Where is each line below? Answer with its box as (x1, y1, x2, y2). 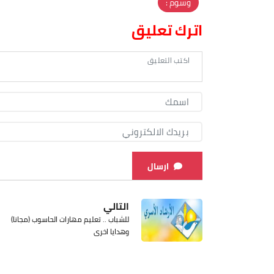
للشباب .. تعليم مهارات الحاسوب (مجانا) (11, 212, 129, 226)
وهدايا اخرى (94, 224, 129, 239)
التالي (103, 196, 129, 215)
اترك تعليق (131, 16, 202, 44)
